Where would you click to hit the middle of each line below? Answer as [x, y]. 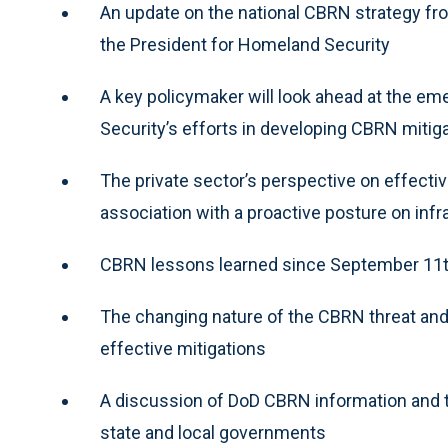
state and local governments [213, 432]
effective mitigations [183, 348]
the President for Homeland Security [245, 44]
